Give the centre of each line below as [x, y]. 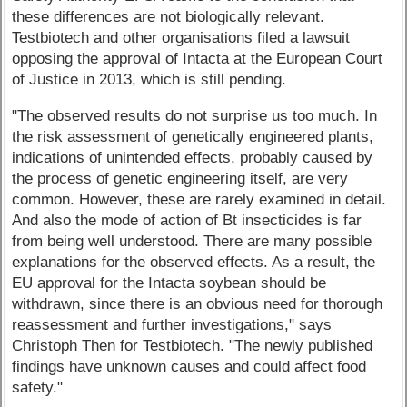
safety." [38, 388]
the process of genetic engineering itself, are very [180, 179]
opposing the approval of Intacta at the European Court [198, 59]
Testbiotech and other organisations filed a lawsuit [181, 38]
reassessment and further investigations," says [172, 325]
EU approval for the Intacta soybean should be [169, 283]
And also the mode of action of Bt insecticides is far [187, 221]
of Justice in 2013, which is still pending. [149, 80]
